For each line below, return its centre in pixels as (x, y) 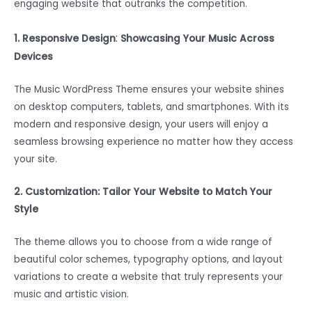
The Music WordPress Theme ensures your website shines (149, 90)
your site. (36, 159)
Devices (33, 57)
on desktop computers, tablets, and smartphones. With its (151, 107)
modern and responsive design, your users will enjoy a (141, 125)
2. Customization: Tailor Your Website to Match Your (143, 192)
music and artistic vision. (71, 294)
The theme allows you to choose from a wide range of (143, 242)
